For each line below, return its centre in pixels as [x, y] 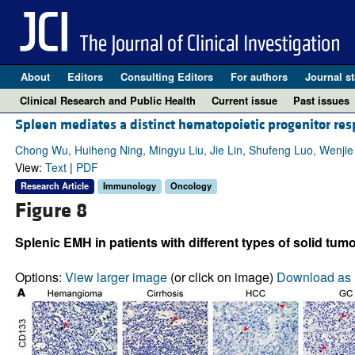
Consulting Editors [166, 76]
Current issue [244, 100]
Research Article [54, 186]
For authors [259, 76]
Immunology [129, 186]
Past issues [321, 100]
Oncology [191, 186]
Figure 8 [51, 210]
